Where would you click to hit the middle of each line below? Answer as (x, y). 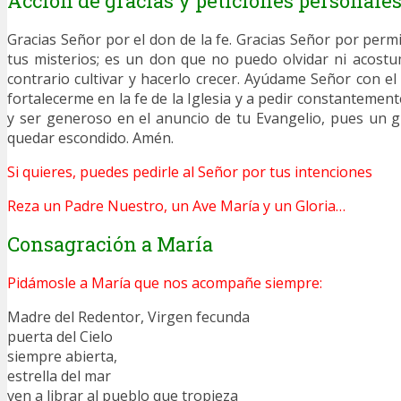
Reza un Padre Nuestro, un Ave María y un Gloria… (176, 206)
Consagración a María (110, 243)
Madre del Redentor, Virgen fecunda (128, 316)
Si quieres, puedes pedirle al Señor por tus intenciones (190, 172)
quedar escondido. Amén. (90, 138)
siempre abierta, (62, 356)
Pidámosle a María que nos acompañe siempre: (165, 282)
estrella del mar (59, 375)
